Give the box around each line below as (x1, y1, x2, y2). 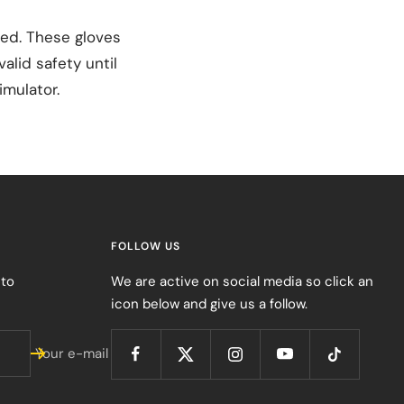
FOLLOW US (111, 239, 180, 254)
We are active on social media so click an (111, 272, 373, 291)
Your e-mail (35, 344, 108, 363)
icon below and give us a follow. (111, 295, 308, 314)
